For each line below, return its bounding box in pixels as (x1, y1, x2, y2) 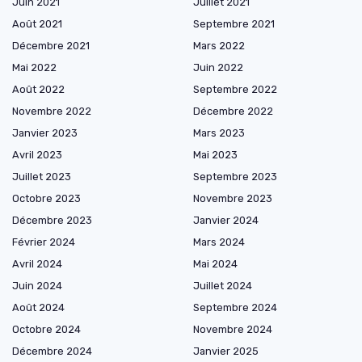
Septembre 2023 (193, 170, 277, 183)
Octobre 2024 (12, 323, 81, 336)
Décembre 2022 (193, 105, 273, 118)
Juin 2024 (12, 280, 62, 293)
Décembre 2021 (12, 40, 90, 53)
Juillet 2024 (193, 280, 252, 293)
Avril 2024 (12, 258, 62, 271)
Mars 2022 (193, 40, 245, 53)
